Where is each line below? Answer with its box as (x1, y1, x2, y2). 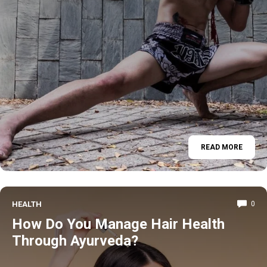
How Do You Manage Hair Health (12, 215, 225, 232)
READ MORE (201, 143, 243, 151)
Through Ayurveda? (12, 232, 138, 249)
